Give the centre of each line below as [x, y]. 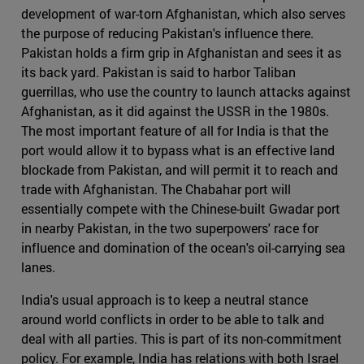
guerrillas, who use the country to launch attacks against [186, 92]
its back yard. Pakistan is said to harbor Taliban [158, 72]
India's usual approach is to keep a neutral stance [165, 300]
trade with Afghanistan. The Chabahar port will [156, 189]
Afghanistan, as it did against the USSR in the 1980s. [175, 111]
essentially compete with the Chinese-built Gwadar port [181, 209]
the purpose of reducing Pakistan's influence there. [167, 33]
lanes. [38, 267]
